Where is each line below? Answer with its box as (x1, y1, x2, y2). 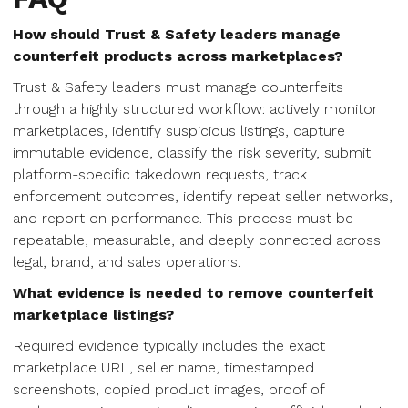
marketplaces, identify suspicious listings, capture (13, 122, 345, 139)
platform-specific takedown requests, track (13, 166, 307, 183)
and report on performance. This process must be (13, 209, 353, 227)
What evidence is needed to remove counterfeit (13, 284, 374, 301)
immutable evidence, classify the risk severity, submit (13, 144, 371, 161)
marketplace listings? (13, 306, 174, 323)
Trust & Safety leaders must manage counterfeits (13, 78, 343, 96)
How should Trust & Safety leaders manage (13, 25, 341, 43)
